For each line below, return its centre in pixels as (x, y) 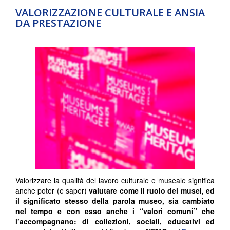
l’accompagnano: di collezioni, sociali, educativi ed (115, 221)
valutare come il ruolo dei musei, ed (152, 190)
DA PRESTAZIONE (58, 23)
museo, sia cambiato (177, 200)
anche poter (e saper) (52, 190)
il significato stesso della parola (77, 200)
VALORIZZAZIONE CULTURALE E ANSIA (110, 12)
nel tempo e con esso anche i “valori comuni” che (115, 211)
